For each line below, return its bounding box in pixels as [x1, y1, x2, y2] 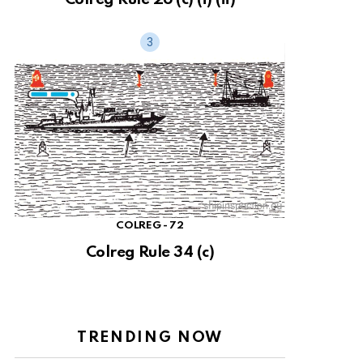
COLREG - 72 [116, 220, 184, 231]
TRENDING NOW [77, 330, 223, 346]
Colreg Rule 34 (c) [85, 245, 215, 261]
